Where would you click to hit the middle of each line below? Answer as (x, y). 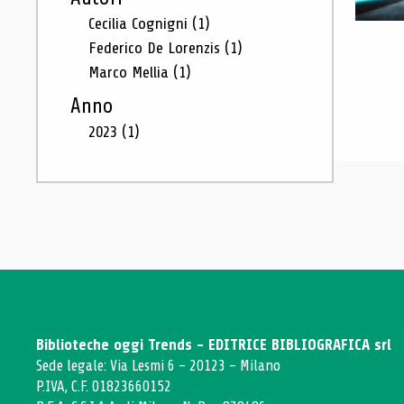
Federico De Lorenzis (156, 48)
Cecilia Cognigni (140, 23)
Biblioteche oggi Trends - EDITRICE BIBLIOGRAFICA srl (214, 345)
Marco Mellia (131, 72)
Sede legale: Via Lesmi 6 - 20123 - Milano (158, 366)
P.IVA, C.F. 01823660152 (104, 386)
